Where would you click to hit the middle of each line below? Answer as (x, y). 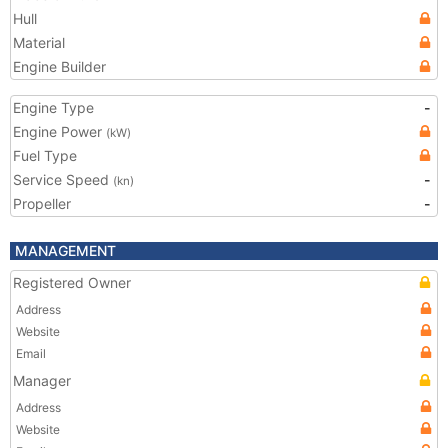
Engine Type (53, 107)
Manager (42, 380)
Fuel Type (45, 155)
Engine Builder (59, 66)
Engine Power (59, 131)
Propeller (42, 203)
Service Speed (63, 179)
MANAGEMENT (65, 250)
